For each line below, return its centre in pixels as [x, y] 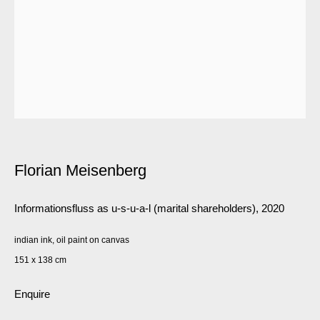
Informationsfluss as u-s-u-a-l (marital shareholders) [135, 208]
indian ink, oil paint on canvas [72, 240]
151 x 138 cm [40, 260]
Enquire [32, 294]
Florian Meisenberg [80, 170]
